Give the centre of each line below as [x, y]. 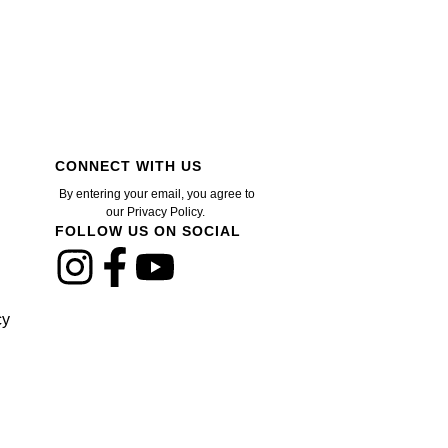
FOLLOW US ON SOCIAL [147, 231]
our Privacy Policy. [156, 212]
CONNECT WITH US [128, 165]
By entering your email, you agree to [156, 194]
